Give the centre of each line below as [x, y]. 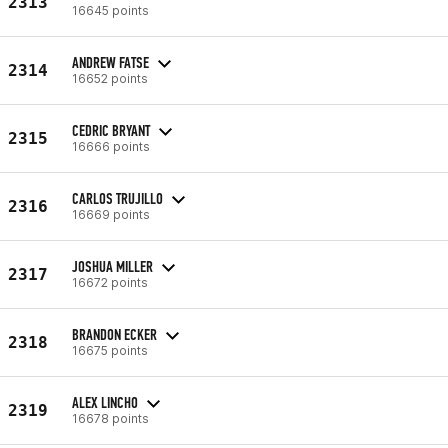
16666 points [111, 146]
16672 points [110, 282]
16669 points [111, 214]
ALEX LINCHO [105, 402]
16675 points [110, 350]
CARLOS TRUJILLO [117, 198]
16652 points [110, 78]
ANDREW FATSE [110, 62]
